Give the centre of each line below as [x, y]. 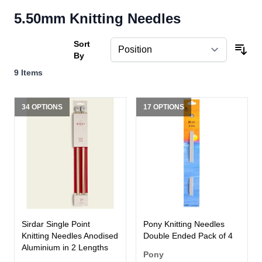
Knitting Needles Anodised [70, 236]
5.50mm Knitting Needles [97, 19]
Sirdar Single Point [56, 224]
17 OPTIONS [164, 107]
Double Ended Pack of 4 [188, 236]
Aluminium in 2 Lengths [65, 248]
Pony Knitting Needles [184, 224]
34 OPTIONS [42, 107]
